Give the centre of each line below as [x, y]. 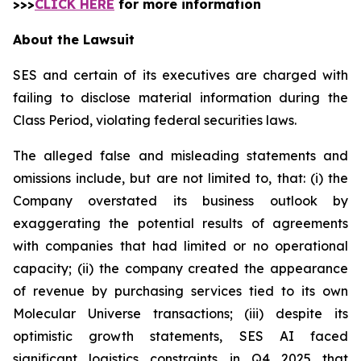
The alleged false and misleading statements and [180, 156]
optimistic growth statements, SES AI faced [180, 336]
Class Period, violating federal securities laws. [158, 120]
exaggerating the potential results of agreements [180, 223]
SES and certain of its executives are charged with [180, 75]
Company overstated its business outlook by [180, 201]
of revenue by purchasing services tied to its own [180, 291]
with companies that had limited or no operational [180, 246]
